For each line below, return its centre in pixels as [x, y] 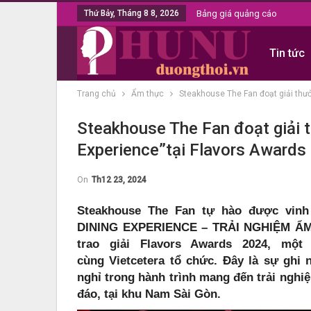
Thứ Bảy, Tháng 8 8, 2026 [132, 13]
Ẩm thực [148, 94]
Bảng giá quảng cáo [237, 14]
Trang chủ [96, 94]
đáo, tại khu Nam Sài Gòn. [149, 294]
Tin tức [287, 53]
